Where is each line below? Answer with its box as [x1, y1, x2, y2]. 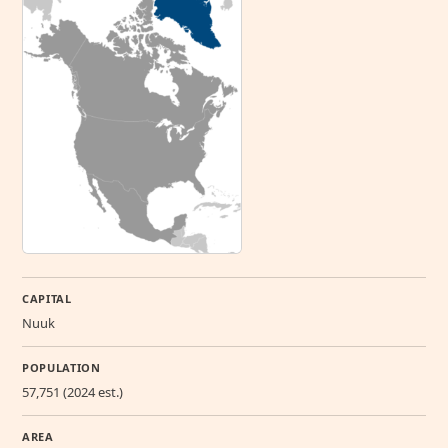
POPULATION [22, 359, 101, 375]
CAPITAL [22, 290, 72, 306]
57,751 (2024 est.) [22, 382, 123, 401]
